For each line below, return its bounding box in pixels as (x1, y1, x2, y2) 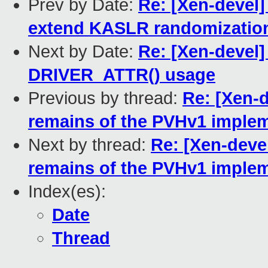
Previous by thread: (28, 89, 182, 108)
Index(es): (28, 182, 106, 202)
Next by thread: (28, 135, 151, 155)
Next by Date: (28, 42, 138, 62)
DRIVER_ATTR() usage (28, 65, 215, 85)
